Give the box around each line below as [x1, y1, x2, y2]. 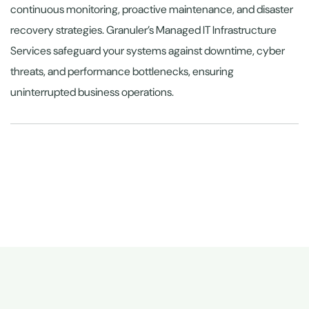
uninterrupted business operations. [10, 84, 174, 99]
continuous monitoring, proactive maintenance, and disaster [10, 1, 293, 17]
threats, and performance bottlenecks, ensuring [10, 63, 234, 79]
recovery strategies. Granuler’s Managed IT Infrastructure [10, 22, 277, 37]
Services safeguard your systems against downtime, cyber [10, 43, 285, 58]
